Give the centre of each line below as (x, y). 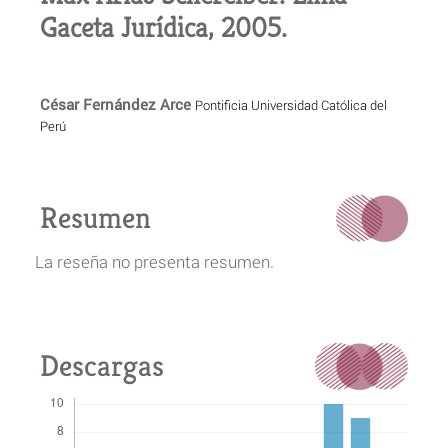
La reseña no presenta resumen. (154, 261)
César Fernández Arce (117, 103)
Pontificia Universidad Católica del (290, 104)
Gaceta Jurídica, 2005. (163, 27)
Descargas (101, 366)
